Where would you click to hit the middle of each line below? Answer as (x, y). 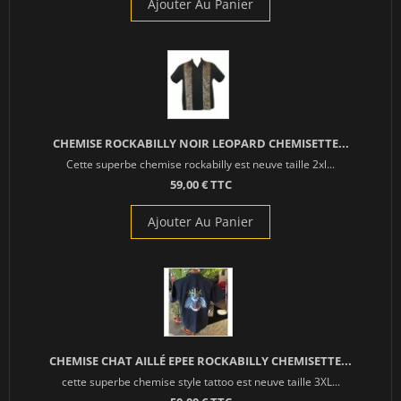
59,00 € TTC (200, 185)
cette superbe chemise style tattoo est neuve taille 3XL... (200, 382)
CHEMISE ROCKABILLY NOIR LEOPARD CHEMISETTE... (200, 144)
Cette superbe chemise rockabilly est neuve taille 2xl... (200, 164)
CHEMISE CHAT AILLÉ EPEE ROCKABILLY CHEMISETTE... (200, 361)
